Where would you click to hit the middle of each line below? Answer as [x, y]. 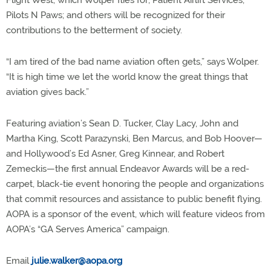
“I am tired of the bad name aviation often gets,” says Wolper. [132, 62]
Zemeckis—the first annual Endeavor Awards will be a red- [128, 169]
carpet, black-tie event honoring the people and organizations [135, 184]
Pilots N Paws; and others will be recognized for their [116, 15]
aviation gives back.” [47, 92]
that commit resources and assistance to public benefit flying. [134, 199]
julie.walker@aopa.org [77, 261]
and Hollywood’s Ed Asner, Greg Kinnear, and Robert [115, 154]
